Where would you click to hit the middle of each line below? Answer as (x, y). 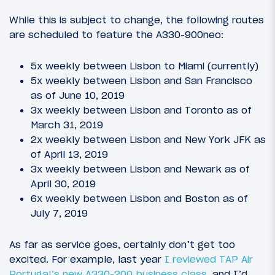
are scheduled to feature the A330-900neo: (116, 35)
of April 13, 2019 (69, 154)
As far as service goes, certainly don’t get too (122, 245)
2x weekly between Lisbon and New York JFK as (148, 140)
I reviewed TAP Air (209, 259)
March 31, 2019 (67, 125)
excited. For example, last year (87, 259)
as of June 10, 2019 (78, 95)
